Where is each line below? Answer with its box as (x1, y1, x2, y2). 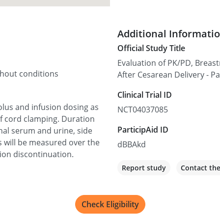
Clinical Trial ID (117, 89, 172, 100)
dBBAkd (117, 138, 146, 150)
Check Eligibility (81, 199, 139, 210)
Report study (122, 163, 166, 172)
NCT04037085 (117, 104, 168, 115)
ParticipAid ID (117, 124, 168, 135)
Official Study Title (117, 42, 185, 54)
